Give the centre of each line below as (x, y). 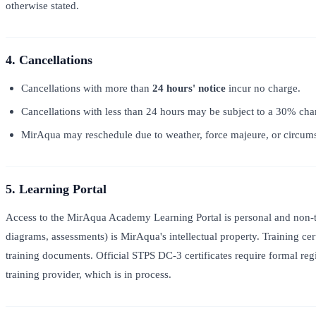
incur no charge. (263, 87)
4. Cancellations (49, 60)
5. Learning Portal (56, 189)
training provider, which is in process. (89, 274)
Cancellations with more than (87, 87)
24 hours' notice (189, 87)
